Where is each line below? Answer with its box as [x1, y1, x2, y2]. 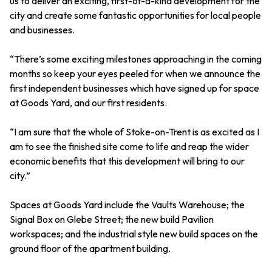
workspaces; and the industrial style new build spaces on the [10, 228, 258, 240]
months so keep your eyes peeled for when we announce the [10, 67, 260, 80]
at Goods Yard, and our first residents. [10, 97, 167, 109]
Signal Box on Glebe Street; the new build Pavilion [10, 213, 214, 226]
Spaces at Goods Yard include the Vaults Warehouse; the [10, 199, 245, 211]
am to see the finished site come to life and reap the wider [10, 140, 249, 153]
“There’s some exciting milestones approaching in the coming [10, 53, 262, 66]
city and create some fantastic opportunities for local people [10, 9, 261, 22]
